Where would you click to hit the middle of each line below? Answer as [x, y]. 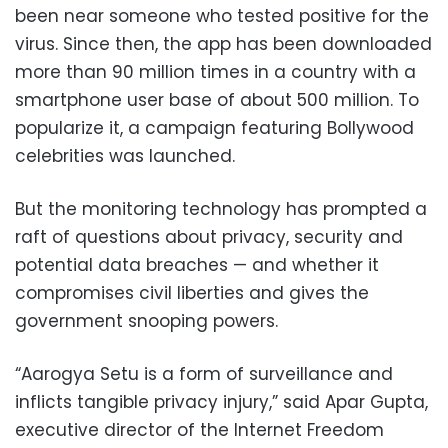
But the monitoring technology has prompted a [221, 209]
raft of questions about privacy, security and [209, 237]
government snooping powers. [146, 321]
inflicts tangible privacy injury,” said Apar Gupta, [221, 402]
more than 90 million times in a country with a [215, 72]
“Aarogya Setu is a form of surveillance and [204, 374]
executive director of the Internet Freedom [199, 430]
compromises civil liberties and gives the [192, 293]
